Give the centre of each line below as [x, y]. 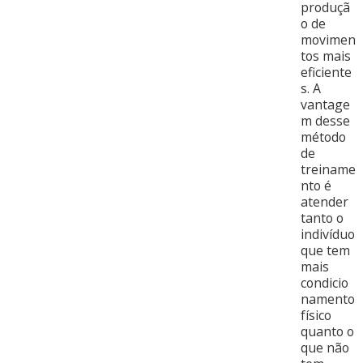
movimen [328, 40]
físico [316, 315]
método [323, 137]
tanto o [322, 218]
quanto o [327, 331]
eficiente [326, 72]
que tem [325, 250]
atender [324, 202]
